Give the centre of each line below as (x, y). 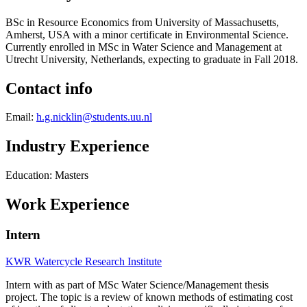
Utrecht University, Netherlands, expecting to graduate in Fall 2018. (153, 59)
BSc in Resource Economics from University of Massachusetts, (142, 22)
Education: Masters (47, 175)
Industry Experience (77, 146)
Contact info (49, 88)
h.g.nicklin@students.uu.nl (94, 117)
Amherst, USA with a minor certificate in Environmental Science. (147, 34)
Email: (21, 117)
